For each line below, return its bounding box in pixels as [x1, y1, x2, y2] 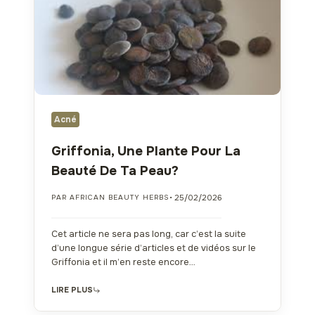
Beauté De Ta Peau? [51, 162, 179, 179]
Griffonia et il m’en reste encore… [51, 256, 195, 268]
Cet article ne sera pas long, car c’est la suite [51, 228, 246, 240]
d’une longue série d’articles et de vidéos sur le [51, 242, 256, 254]
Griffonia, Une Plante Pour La [51, 142, 240, 160]
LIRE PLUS [51, 284, 93, 295]
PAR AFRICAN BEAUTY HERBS [51, 193, 169, 202]
